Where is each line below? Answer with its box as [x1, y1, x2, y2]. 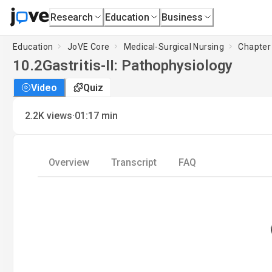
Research [50, 11, 93, 23]
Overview [49, 157, 89, 168]
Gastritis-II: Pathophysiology [42, 57, 233, 74]
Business [161, 11, 203, 23]
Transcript [111, 157, 157, 168]
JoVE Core [67, 41, 110, 52]
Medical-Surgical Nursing [123, 41, 225, 52]
